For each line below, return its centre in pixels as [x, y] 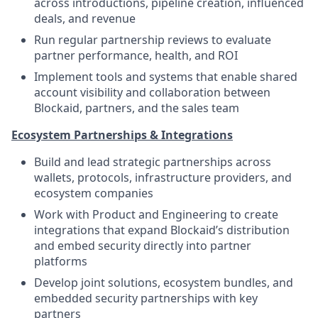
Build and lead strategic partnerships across [153, 162]
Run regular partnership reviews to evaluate [153, 40]
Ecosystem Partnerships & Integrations [122, 135]
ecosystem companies [94, 193]
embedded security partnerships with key [146, 298]
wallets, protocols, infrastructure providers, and [163, 178]
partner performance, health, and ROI [136, 56]
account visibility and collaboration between [152, 93]
